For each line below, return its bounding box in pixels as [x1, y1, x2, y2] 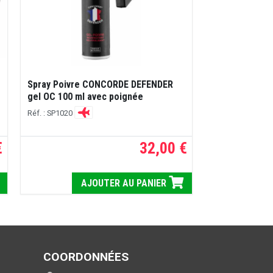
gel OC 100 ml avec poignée [27, 91, 143, 103]
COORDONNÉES [43, 250, 129, 264]
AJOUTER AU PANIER [80, 177, 169, 189]
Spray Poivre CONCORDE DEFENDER [27, 79, 173, 91]
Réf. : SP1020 [27, 108, 74, 118]
